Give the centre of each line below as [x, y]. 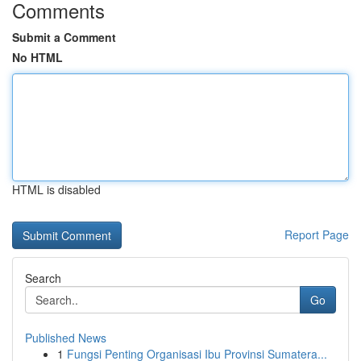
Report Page [317, 234]
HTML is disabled [56, 189]
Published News [66, 338]
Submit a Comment [64, 37]
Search [43, 278]
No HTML [37, 57]
